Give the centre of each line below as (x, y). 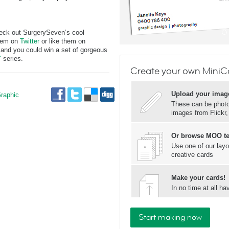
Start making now (170, 217)
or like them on (62, 41)
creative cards (192, 155)
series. (12, 59)
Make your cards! (198, 178)
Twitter (30, 41)
